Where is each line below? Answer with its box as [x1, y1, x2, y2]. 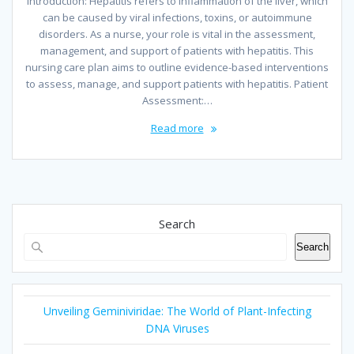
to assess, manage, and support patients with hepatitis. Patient [26, 77, 328, 92]
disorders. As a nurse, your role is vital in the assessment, [39, 27, 315, 42]
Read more [150, 121, 204, 136]
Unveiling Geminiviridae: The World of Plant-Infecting [43, 303, 311, 319]
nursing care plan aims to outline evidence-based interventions [25, 60, 329, 75]
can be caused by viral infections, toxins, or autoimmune [42, 10, 312, 25]
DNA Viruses [145, 321, 209, 337]
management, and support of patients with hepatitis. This [40, 43, 314, 58]
